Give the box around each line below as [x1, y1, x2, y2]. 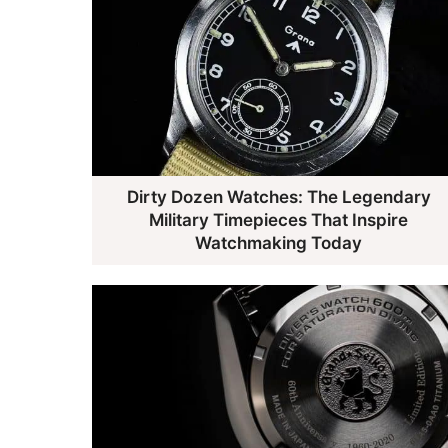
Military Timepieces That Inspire [149, 209, 409, 230]
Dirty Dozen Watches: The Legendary [126, 186, 431, 207]
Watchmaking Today [195, 232, 363, 253]
